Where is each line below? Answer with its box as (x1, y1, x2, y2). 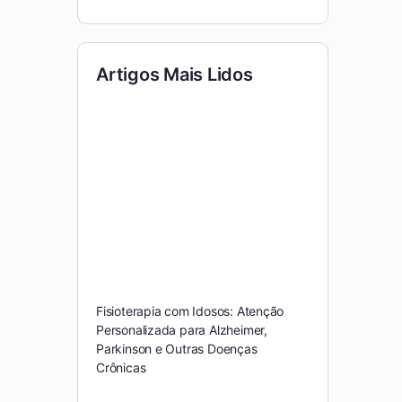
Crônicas (96, 359, 146, 375)
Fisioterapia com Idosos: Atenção (96, 302, 284, 319)
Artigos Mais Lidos (96, 64, 253, 85)
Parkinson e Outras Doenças (96, 340, 258, 356)
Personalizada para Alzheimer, (96, 321, 267, 337)
